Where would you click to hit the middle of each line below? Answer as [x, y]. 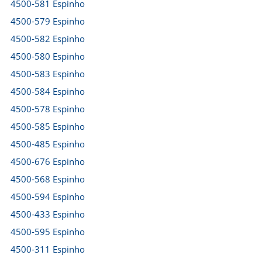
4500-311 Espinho [48, 249]
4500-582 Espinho [48, 39]
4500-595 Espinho [48, 232]
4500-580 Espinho [48, 56]
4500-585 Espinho [48, 126]
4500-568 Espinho [48, 179]
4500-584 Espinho [48, 91]
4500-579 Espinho [48, 21]
